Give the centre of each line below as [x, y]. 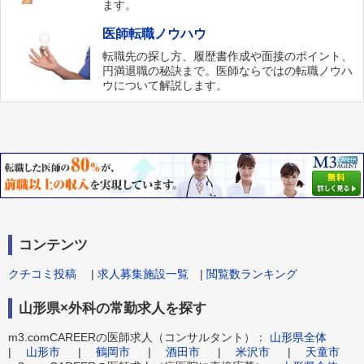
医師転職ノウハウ [155, 34]
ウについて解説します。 [165, 86]
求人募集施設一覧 [143, 273]
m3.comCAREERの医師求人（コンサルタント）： [139, 337]
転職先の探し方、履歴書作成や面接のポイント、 [228, 56]
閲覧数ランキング [252, 273]
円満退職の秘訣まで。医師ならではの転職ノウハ [228, 71]
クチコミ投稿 [42, 273]
